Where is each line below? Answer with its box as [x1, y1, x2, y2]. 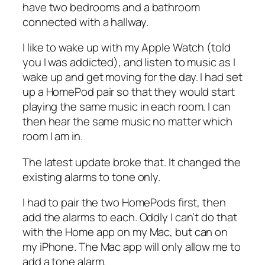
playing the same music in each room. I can [22, 99, 231, 115]
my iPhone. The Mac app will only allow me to [22, 239, 241, 255]
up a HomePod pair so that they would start [22, 84, 235, 100]
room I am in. [22, 128, 83, 144]
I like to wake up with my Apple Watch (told [22, 40, 231, 56]
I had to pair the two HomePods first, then [22, 195, 226, 211]
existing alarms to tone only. [22, 169, 161, 185]
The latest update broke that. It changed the [22, 154, 241, 170]
